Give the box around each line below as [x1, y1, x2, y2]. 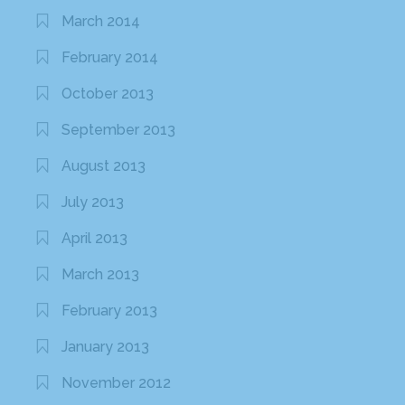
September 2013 [61, 121, 176, 139]
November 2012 [61, 374, 172, 392]
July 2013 [61, 193, 125, 212]
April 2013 [61, 230, 128, 248]
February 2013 [61, 302, 158, 320]
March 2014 [61, 13, 141, 31]
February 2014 [61, 49, 159, 67]
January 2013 [61, 338, 150, 356]
